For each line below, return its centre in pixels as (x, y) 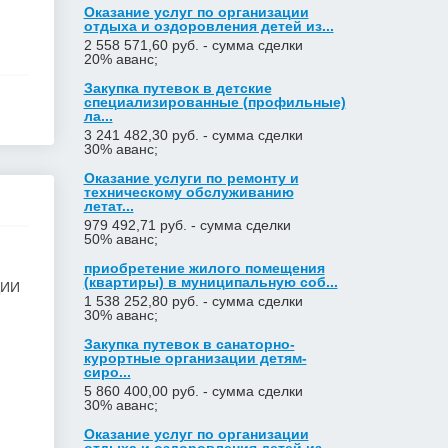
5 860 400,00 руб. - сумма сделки (193, 391)
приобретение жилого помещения (204, 268)
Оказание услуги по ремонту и (191, 178)
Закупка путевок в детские (177, 88)
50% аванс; (120, 239)
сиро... (107, 372)
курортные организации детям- (195, 358)
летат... (108, 206)
